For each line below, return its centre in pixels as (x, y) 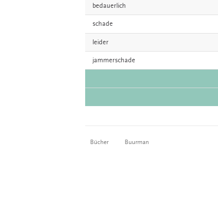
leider (100, 42)
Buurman (137, 142)
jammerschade (114, 61)
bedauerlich (109, 6)
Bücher (99, 142)
